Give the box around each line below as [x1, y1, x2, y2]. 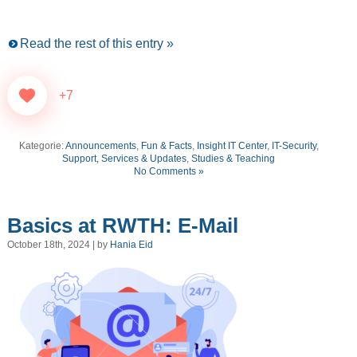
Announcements [65, 140, 136, 152]
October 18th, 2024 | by [6, 239, 110, 251]
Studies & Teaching [191, 153, 276, 165]
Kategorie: [18, 140, 65, 152]
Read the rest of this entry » [19, 37, 174, 51]
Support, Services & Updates [62, 153, 187, 165]
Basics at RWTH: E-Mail [6, 213, 238, 237]
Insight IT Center [196, 140, 267, 152]
